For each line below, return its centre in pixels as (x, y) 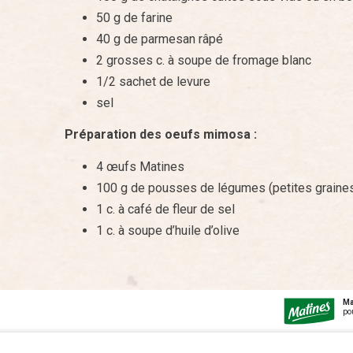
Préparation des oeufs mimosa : (161, 135)
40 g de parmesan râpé (160, 39)
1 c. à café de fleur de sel (165, 209)
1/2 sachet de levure (153, 81)
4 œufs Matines (140, 166)
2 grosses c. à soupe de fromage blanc (204, 60)
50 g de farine (134, 17)
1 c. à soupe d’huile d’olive (168, 230)
